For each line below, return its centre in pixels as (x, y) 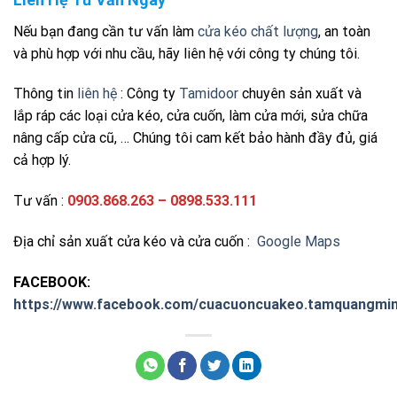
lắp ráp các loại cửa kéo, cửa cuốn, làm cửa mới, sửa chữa (191, 116)
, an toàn (344, 31)
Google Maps (299, 241)
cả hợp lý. (44, 160)
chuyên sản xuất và (300, 94)
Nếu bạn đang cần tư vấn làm (105, 31)
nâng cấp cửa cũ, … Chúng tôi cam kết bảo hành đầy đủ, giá (195, 138)
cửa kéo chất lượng (258, 31)
